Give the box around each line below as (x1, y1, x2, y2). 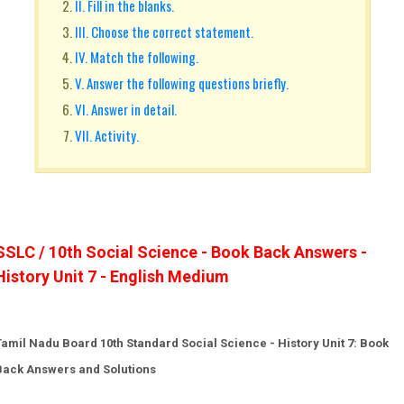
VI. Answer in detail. (75, 98, 185, 119)
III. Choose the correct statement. (75, 21, 253, 41)
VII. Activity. (75, 124, 147, 145)
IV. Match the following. (75, 47, 207, 68)
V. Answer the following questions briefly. (75, 73, 289, 93)
